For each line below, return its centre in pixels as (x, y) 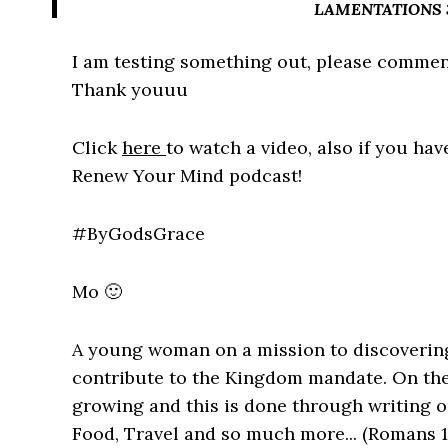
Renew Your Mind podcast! (187, 175)
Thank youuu (130, 89)
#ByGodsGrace (138, 233)
